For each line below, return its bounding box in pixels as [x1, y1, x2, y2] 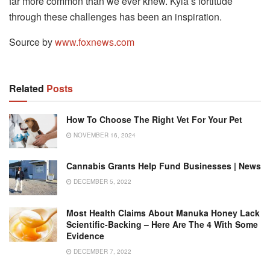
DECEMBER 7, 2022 [72, 246, 131, 256]
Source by [9, 35, 55, 49]
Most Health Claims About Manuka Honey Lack [66, 206, 260, 219]
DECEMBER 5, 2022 [72, 177, 131, 186]
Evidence [66, 229, 104, 242]
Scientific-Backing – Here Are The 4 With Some [66, 218, 258, 230]
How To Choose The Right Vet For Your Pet [66, 113, 242, 126]
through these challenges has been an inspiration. [9, 10, 222, 24]
